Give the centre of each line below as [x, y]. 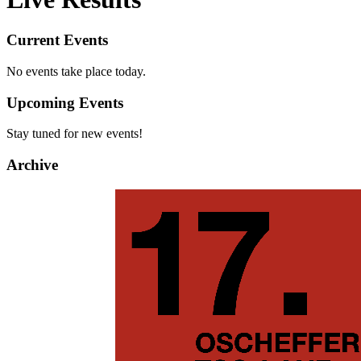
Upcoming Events [65, 102]
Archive [32, 165]
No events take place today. [76, 72]
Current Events [57, 40]
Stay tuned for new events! [75, 134]
